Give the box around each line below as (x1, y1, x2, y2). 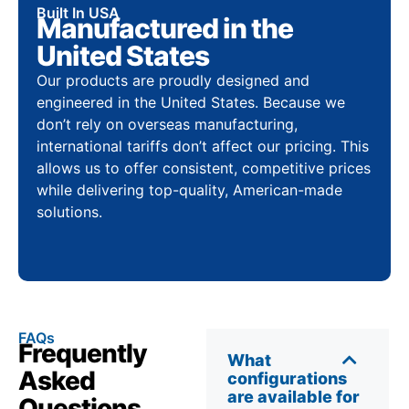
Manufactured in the (37, 11, 293, 45)
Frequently (18, 337, 147, 369)
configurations (227, 368, 347, 388)
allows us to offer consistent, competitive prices (37, 158, 371, 177)
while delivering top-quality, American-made (37, 180, 342, 199)
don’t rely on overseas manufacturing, (37, 114, 298, 133)
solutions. (37, 202, 102, 221)
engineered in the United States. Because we (37, 92, 345, 111)
